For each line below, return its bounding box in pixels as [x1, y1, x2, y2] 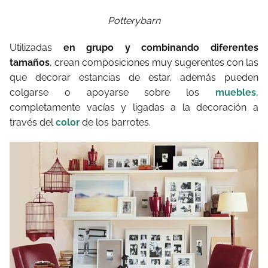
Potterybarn [108, 14, 160, 26]
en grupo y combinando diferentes [63, 41, 259, 53]
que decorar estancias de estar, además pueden [10, 71, 258, 83]
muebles [215, 86, 256, 98]
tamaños [10, 56, 50, 68]
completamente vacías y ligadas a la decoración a [10, 101, 258, 113]
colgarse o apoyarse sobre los [10, 86, 215, 98]
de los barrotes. [80, 116, 151, 128]
